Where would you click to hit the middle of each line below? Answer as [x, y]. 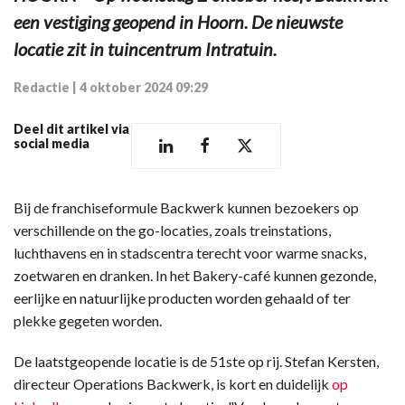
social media [52, 143]
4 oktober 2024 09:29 [144, 87]
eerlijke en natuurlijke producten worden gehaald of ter [182, 298]
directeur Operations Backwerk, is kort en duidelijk [171, 384]
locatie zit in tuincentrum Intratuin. [145, 49]
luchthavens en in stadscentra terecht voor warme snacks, [190, 253]
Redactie [42, 87]
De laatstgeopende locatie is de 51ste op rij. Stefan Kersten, [196, 361]
